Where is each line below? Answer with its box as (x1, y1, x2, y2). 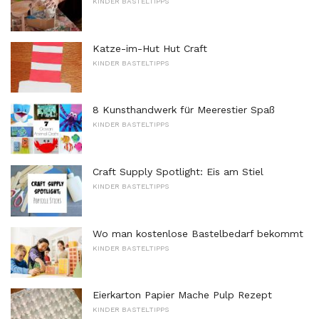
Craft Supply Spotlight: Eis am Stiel (93, 165, 263, 177)
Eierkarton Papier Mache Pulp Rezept (93, 289, 272, 301)
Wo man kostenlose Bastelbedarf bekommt (93, 227, 303, 239)
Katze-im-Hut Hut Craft (93, 42, 207, 54)
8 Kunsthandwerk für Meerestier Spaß (93, 104, 275, 116)
